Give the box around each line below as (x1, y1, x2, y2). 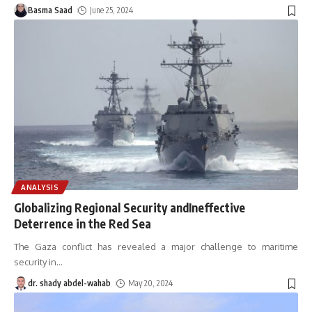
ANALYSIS (21, 183, 59, 192)
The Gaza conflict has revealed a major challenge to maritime (14, 241, 298, 253)
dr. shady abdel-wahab (28, 278, 111, 289)
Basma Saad (28, 5, 72, 16)
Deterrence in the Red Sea (14, 216, 151, 232)
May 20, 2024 (128, 278, 173, 289)
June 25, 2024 (90, 5, 134, 16)
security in (14, 256, 56, 268)
